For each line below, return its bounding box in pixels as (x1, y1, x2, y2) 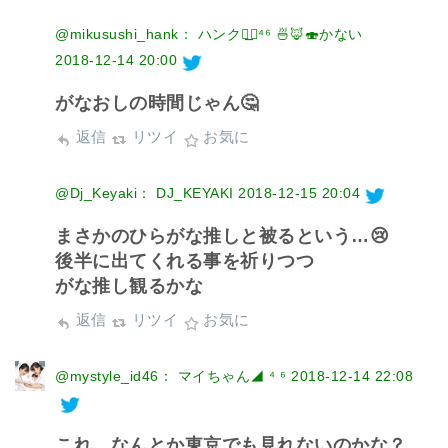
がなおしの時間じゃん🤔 (55, 92, 259, 113)
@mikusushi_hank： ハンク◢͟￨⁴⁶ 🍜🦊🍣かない (55, 25, 363, 42)
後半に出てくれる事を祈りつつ (55, 250, 314, 271)
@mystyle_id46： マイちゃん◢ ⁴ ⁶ (55, 367, 287, 384)
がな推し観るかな (55, 275, 203, 296)
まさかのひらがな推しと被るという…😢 (55, 225, 389, 246)
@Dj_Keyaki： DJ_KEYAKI (55, 184, 234, 201)
